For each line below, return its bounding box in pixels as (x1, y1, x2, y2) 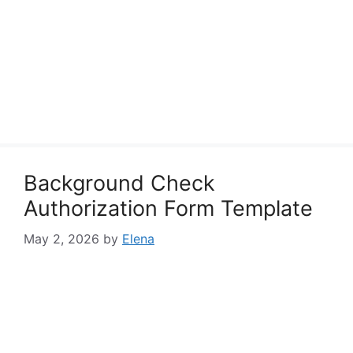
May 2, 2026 (24, 231, 99, 247)
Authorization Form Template (24, 195, 313, 221)
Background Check (24, 170, 215, 196)
